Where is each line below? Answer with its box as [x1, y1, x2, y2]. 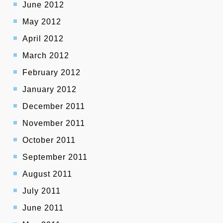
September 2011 [22, 153, 88, 162]
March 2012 [22, 51, 69, 60]
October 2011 [22, 136, 76, 145]
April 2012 [22, 34, 64, 43]
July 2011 [22, 187, 61, 196]
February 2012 [22, 68, 81, 77]
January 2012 [22, 85, 77, 94]
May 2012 [22, 17, 61, 26]
